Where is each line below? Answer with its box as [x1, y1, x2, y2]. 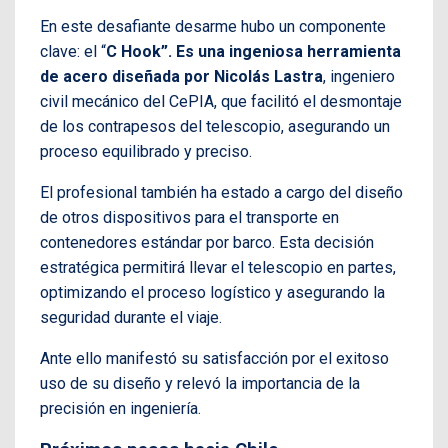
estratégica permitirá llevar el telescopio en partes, [40, 258, 396, 278]
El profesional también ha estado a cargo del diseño [40, 183, 403, 203]
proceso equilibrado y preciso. [40, 142, 252, 162]
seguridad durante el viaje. [40, 308, 222, 328]
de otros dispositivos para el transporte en [40, 208, 339, 228]
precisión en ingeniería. [40, 399, 201, 419]
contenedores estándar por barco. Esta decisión [40, 233, 374, 253]
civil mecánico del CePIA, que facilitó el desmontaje [40, 92, 402, 112]
